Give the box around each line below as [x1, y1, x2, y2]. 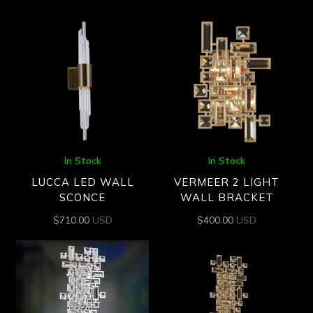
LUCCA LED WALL [31, 175, 134, 189]
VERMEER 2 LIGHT [174, 175, 280, 189]
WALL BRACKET [180, 191, 274, 205]
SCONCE [59, 191, 106, 205]
